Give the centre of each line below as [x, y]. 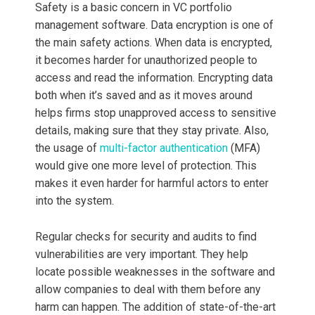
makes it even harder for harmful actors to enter [152, 184]
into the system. [75, 201]
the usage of [67, 148]
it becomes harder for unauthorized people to [146, 60]
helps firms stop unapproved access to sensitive [156, 113]
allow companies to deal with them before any [148, 290]
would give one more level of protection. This [146, 166]
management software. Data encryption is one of [154, 25]
